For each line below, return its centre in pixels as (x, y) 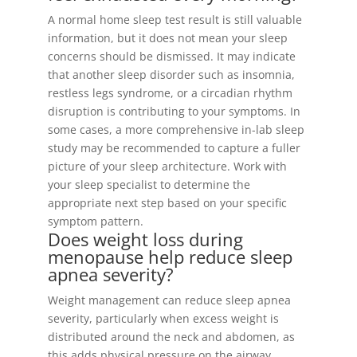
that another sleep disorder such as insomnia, (171, 75)
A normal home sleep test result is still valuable (175, 20)
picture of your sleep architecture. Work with (167, 166)
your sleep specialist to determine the (149, 184)
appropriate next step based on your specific (167, 203)
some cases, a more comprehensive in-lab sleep (176, 129)
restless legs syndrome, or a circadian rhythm (170, 93)
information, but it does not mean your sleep (167, 38)
